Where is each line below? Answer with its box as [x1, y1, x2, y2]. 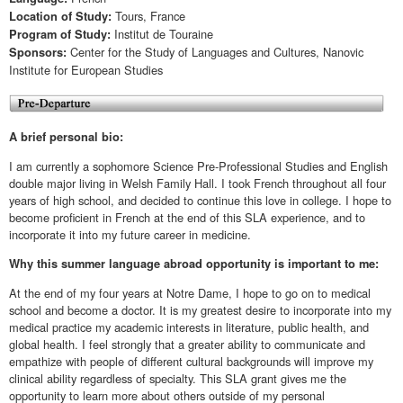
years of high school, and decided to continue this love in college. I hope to [9, 192, 391, 210]
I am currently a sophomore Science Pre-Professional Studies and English [9, 157, 388, 175]
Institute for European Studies [9, 61, 163, 79]
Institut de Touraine [114, 25, 213, 43]
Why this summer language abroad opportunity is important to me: [9, 255, 379, 272]
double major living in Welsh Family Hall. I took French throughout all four [9, 175, 386, 193]
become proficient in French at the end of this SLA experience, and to [9, 209, 365, 227]
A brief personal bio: [9, 129, 123, 146]
